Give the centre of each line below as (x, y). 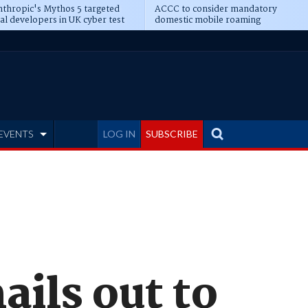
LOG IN (119, 134)
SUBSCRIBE (172, 134)
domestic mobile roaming (207, 20)
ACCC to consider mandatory (216, 9)
